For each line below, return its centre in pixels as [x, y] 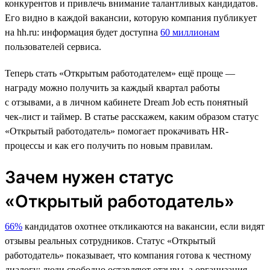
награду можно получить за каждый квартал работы [112, 87]
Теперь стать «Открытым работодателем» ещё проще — [120, 73]
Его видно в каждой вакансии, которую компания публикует [131, 17]
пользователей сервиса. [53, 46]
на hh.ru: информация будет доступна [83, 32]
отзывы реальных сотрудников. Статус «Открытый [110, 240]
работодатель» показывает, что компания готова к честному [128, 255]
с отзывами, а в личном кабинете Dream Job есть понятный [127, 102]
